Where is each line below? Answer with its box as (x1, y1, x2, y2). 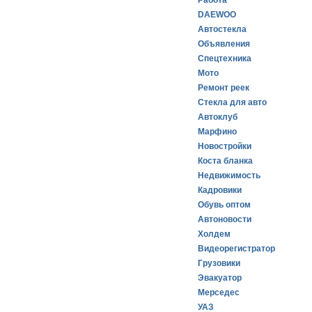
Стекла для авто (198, 97, 267, 107)
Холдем (198, 229, 231, 239)
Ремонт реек (198, 83, 249, 93)
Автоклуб (198, 112, 237, 122)
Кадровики (198, 185, 242, 195)
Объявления (198, 39, 250, 49)
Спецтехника (198, 54, 251, 63)
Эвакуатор (198, 273, 242, 283)
